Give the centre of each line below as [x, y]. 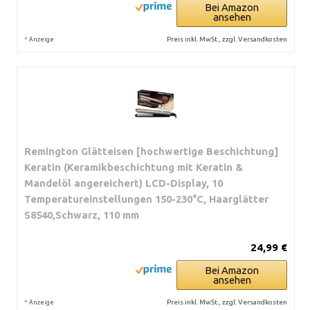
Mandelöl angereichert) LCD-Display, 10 [124, 183]
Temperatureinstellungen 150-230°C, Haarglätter [146, 199]
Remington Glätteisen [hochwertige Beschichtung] [152, 151]
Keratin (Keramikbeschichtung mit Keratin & [134, 167]
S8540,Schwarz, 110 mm [82, 215]
